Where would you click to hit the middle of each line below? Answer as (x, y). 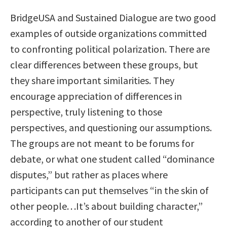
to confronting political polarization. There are (110, 49)
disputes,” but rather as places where (89, 175)
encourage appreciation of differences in (96, 96)
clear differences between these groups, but (104, 65)
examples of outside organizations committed (108, 33)
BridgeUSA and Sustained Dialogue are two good (113, 18)
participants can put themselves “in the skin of (109, 191)
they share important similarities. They (92, 81)
